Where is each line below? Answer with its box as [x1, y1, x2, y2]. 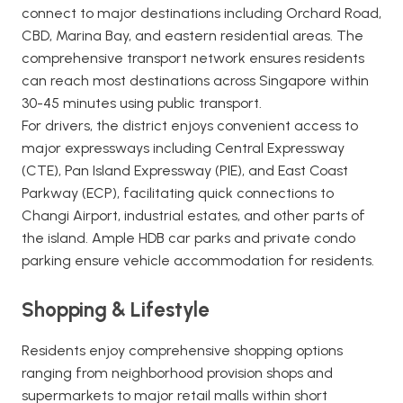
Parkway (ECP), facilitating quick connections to [22, 184, 334, 201]
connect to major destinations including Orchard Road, [22, 4, 381, 22]
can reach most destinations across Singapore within [22, 72, 369, 89]
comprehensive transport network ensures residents [22, 49, 364, 67]
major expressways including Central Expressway [22, 139, 345, 157]
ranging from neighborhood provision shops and [22, 364, 333, 381]
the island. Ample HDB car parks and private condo [22, 229, 355, 246]
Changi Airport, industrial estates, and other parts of [22, 207, 365, 224]
